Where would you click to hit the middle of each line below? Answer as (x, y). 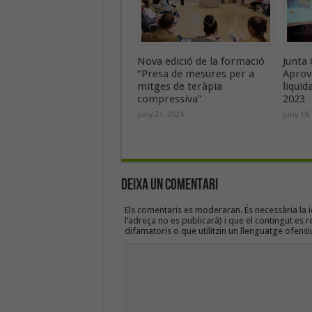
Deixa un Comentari (169, 185)
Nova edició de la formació (201, 61)
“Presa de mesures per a (195, 74)
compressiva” (169, 99)
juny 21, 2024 (160, 115)
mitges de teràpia (179, 86)
